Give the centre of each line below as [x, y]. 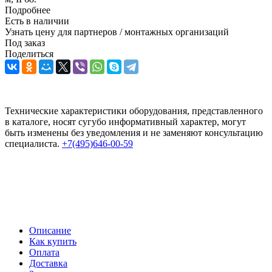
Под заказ [25, 42]
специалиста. [33, 143]
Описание [50, 230]
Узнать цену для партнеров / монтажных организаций [117, 32]
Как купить [53, 241]
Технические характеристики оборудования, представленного [134, 110]
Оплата [44, 252]
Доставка [48, 263]
